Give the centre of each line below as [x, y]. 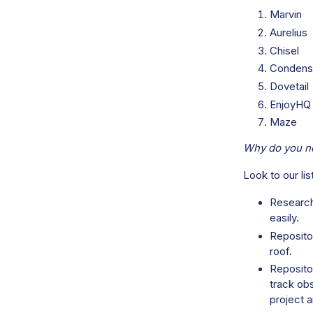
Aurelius [288, 32]
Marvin [285, 15]
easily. [284, 218]
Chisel [284, 51]
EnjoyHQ [290, 104]
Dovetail [289, 87]
